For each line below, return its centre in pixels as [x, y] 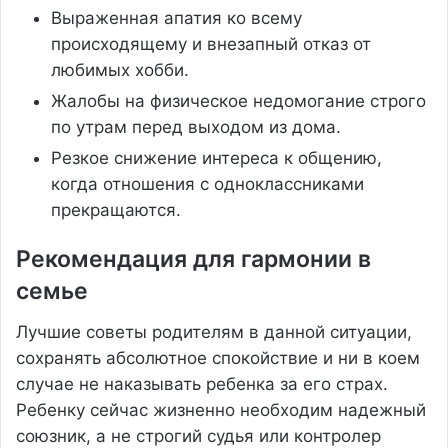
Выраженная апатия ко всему [176, 18]
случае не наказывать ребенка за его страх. [202, 383]
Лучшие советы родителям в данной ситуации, [214, 331]
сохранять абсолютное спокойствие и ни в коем [218, 357]
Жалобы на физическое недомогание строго [238, 101]
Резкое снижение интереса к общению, [216, 158]
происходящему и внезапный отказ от [211, 44]
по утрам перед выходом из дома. [196, 127]
